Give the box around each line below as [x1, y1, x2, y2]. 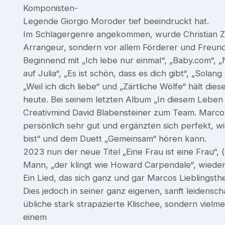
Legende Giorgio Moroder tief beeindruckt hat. [23, 16, 209, 26]
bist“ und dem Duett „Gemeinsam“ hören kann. [23, 133, 206, 144]
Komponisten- [23, 3, 78, 13]
